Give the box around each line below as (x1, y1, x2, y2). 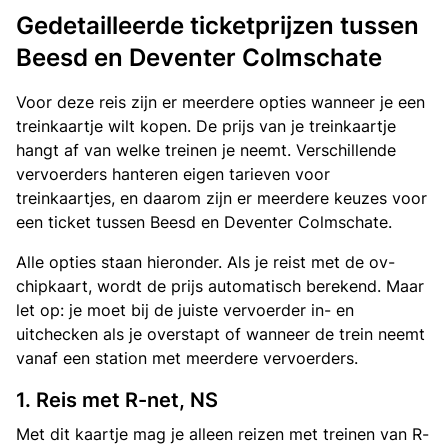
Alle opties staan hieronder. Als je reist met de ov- (16, 252, 395, 272)
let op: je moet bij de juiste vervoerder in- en (16, 300, 354, 320)
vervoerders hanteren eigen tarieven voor (16, 164, 330, 184)
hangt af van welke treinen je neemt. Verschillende (16, 140, 396, 160)
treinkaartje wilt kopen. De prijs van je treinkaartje (16, 116, 396, 136)
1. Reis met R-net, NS (16, 388, 218, 412)
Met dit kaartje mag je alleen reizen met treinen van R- (16, 424, 429, 444)
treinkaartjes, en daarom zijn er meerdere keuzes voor (16, 188, 427, 208)
